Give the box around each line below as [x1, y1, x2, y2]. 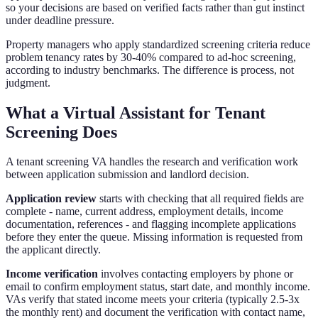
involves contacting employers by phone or [98, 268, 293, 280]
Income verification [6, 268, 98, 280]
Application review [6, 192, 97, 205]
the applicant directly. [6, 243, 101, 256]
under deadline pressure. [6, 13, 114, 26]
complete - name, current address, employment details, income [6, 205, 283, 218]
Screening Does [6, 122, 117, 141]
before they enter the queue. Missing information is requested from [6, 231, 302, 243]
